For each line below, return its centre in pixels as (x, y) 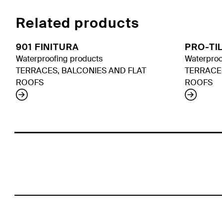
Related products (78, 23)
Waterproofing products (59, 59)
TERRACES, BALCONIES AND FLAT (81, 71)
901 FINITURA (47, 47)
